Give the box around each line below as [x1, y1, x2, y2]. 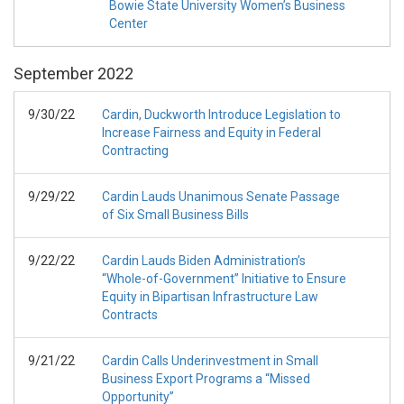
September [14, 64, 94, 83]
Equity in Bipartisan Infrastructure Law [102, 289, 318, 304]
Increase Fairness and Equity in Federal [102, 125, 321, 140]
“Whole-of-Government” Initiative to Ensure [102, 271, 346, 286]
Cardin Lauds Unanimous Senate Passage [102, 189, 340, 204]
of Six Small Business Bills [102, 207, 249, 222]
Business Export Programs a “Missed [102, 372, 310, 386]
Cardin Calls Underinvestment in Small [102, 353, 318, 368]
